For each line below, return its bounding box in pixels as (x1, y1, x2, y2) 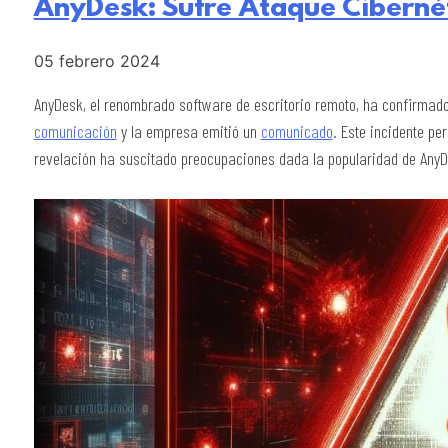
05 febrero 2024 (33, 50, 160, 71)
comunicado (260, 119, 333, 142)
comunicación (33, 119, 117, 142)
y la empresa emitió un (116, 119, 261, 142)
